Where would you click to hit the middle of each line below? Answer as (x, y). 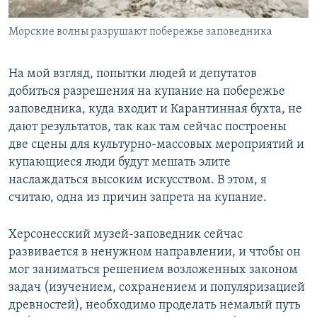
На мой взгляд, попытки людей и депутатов (133, 74)
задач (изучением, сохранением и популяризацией (157, 287)
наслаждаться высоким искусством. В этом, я (138, 180)
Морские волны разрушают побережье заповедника (140, 31)
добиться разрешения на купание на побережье (147, 91)
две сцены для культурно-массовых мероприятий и (156, 144)
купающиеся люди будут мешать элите (120, 162)
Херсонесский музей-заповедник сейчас (126, 234)
